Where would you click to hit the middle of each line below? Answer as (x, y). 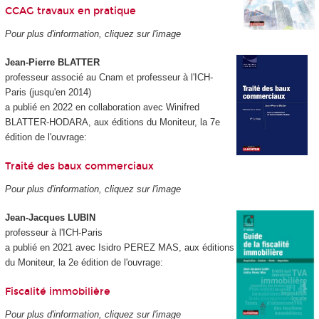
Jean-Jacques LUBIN (50, 218)
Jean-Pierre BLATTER (52, 63)
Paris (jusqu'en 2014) (48, 93)
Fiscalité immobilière (57, 291)
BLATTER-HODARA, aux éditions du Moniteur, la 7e (112, 122)
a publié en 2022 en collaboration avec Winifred (102, 108)
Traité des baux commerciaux (79, 166)
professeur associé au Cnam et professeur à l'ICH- (109, 78)
